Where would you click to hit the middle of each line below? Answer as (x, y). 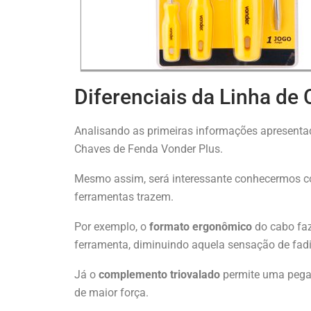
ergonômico (224, 226)
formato (169, 226)
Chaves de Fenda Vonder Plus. (150, 149)
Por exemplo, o (112, 226)
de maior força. (111, 292)
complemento (133, 274)
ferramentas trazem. (124, 196)
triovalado (196, 274)
